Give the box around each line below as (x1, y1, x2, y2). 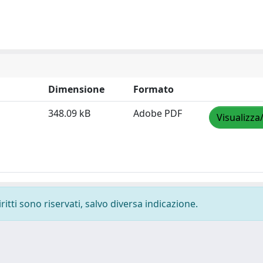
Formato (133, 83, 174, 96)
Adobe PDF (133, 107, 182, 120)
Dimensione (48, 83, 104, 96)
